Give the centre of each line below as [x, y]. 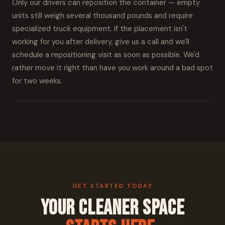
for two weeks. [37, 81]
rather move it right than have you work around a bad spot [113, 68]
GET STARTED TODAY [113, 186]
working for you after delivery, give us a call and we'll [101, 42]
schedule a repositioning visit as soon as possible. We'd [106, 55]
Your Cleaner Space [113, 208]
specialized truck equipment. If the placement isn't [100, 29]
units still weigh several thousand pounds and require [102, 16]
